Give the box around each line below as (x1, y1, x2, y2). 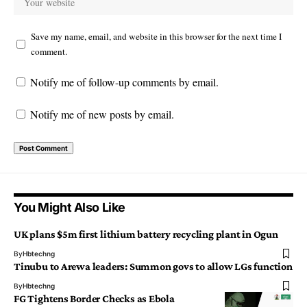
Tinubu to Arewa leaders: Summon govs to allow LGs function (14, 260, 293, 273)
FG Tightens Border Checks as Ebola (14, 293, 175, 305)
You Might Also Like (14, 200, 125, 215)
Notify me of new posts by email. (30, 107, 174, 122)
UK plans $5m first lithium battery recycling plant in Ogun (14, 228, 278, 241)
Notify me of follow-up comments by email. (30, 75, 219, 90)
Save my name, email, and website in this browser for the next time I (31, 30, 282, 43)
